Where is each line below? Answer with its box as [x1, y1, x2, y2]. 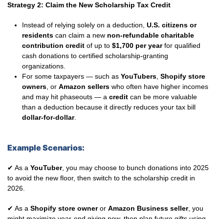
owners [22, 83, 46, 90]
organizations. [22, 62, 66, 70]
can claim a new [53, 31, 107, 39]
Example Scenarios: [7, 143, 85, 153]
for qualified [162, 42, 200, 49]
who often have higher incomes [109, 83, 208, 90]
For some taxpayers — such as [22, 72, 121, 80]
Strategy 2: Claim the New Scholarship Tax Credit [7, 1, 171, 9]
